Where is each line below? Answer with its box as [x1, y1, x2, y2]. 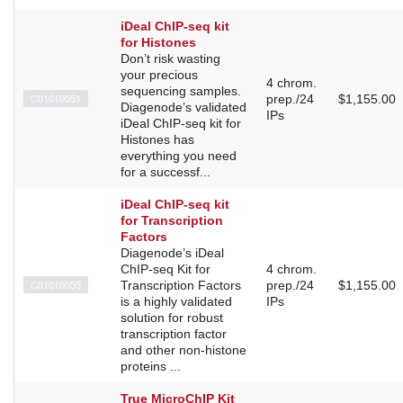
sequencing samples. [121, 84, 241, 99]
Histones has [121, 132, 194, 148]
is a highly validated [121, 294, 232, 309]
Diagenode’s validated [121, 100, 246, 115]
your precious [121, 67, 198, 83]
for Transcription [121, 213, 223, 228]
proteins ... [121, 359, 181, 374]
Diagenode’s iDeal [121, 246, 224, 261]
